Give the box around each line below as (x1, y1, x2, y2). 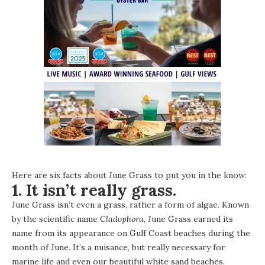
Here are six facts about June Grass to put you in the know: (12, 169, 247, 180)
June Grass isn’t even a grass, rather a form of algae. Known (12, 199, 249, 210)
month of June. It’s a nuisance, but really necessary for (12, 241, 225, 253)
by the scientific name (12, 213, 100, 224)
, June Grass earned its (144, 213, 233, 224)
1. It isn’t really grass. (12, 179, 176, 200)
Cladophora (100, 213, 144, 224)
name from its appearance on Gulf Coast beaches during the (12, 227, 250, 238)
